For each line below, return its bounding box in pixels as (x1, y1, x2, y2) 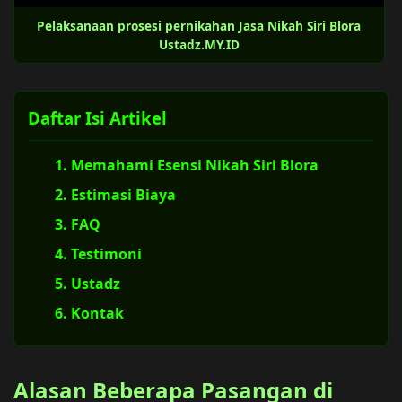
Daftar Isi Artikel (28, 106, 167, 129)
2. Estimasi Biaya (55, 184, 176, 205)
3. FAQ (55, 214, 100, 234)
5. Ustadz (55, 273, 120, 293)
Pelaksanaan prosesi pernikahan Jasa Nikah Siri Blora (37, 16, 362, 34)
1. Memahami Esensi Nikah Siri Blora (55, 154, 319, 175)
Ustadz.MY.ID (158, 35, 240, 53)
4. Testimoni (55, 243, 142, 264)
